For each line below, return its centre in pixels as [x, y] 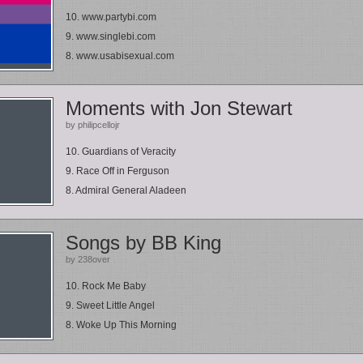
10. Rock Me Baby [106, 286]
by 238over [88, 259]
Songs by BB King [143, 243]
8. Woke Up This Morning [121, 325]
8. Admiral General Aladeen [126, 190]
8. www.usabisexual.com [120, 56]
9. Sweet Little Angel [110, 305]
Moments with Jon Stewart [179, 108]
